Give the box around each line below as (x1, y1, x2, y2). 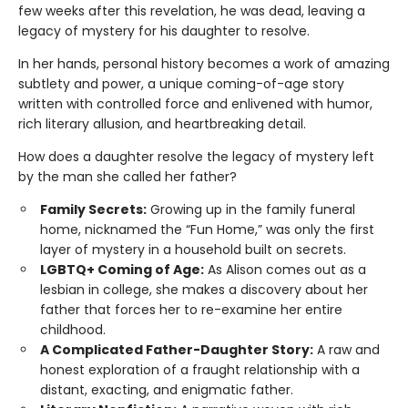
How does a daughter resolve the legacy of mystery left (18, 148, 374, 167)
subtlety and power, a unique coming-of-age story (18, 75, 344, 94)
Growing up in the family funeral (147, 200, 355, 219)
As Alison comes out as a (204, 260, 366, 280)
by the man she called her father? (18, 168, 237, 187)
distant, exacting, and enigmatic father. (40, 381, 293, 400)
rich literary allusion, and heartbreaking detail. (18, 115, 306, 134)
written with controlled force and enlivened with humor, (18, 95, 372, 114)
